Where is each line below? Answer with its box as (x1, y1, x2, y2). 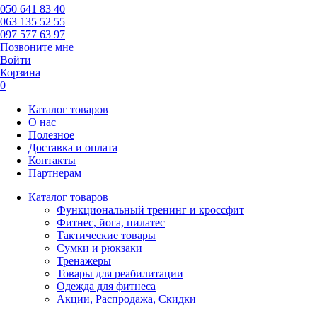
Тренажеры (57, 255, 111, 267)
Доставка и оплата (28, 142, 117, 154)
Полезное (28, 129, 74, 141)
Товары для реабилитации (57, 267, 183, 279)
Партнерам (28, 167, 81, 179)
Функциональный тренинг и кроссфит (57, 204, 244, 216)
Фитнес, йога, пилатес (57, 217, 165, 229)
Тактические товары (57, 229, 156, 241)
